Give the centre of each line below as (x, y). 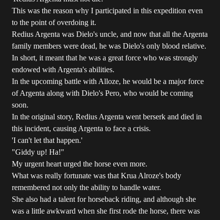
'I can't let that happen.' (47, 140)
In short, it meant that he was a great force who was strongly (105, 58)
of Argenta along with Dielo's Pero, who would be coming (102, 93)
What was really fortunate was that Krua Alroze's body (96, 176)
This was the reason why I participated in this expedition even (107, 11)
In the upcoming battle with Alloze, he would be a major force (108, 81)
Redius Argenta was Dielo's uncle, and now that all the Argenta (110, 34)
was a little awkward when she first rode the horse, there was (106, 211)
